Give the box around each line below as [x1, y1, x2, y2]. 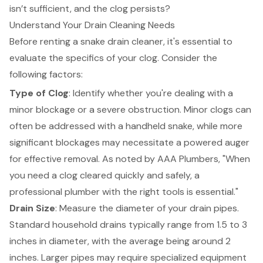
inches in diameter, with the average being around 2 [9, 235, 231, 248]
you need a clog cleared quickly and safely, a [9, 169, 200, 182]
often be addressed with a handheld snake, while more [9, 120, 242, 133]
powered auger [184, 136, 249, 149]
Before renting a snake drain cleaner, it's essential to [9, 35, 232, 48]
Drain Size [9, 202, 55, 215]
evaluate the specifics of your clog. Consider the [9, 52, 217, 65]
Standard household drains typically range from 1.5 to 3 [9, 218, 247, 231]
